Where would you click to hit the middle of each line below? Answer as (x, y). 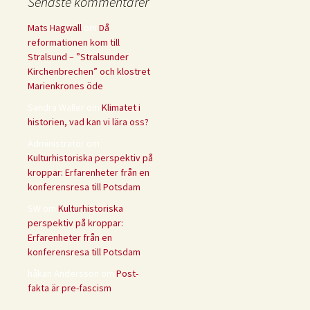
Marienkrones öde (65, 86)
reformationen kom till (74, 43)
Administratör (56, 144)
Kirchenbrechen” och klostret (89, 72)
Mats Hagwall (55, 28)
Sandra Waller (56, 108)
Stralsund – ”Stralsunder (78, 57)
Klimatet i (121, 108)
